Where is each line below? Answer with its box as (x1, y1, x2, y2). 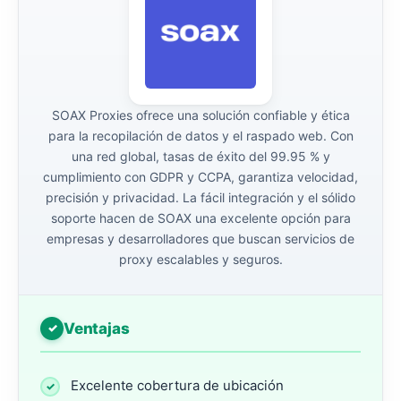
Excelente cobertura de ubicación (71, 376, 284, 394)
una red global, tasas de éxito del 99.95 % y (71, 148, 330, 164)
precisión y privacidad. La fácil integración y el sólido (46, 189, 355, 205)
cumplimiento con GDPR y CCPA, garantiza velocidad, (43, 168, 358, 184)
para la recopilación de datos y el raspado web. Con (47, 127, 354, 143)
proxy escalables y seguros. (118, 251, 283, 267)
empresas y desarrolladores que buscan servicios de (47, 230, 354, 246)
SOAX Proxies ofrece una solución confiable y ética (51, 107, 350, 123)
